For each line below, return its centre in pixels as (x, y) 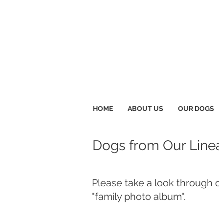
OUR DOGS (196, 109)
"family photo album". (139, 197)
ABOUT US (145, 109)
